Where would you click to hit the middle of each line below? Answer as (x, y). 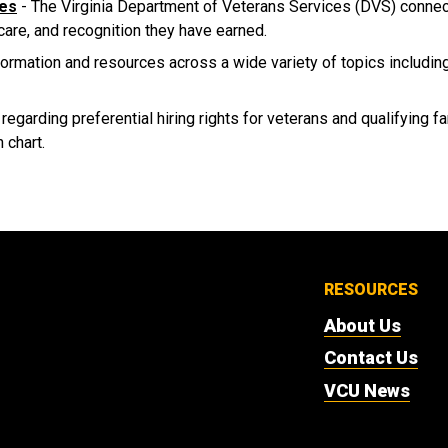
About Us (362, 325)
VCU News (367, 390)
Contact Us (371, 358)
